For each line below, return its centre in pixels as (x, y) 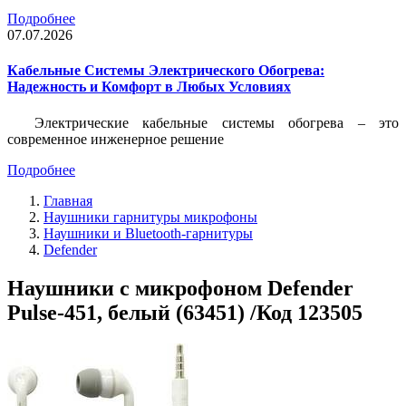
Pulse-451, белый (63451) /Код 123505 (185, 312)
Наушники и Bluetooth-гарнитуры (148, 233)
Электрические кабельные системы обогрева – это (217, 122)
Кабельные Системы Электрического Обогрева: (166, 71)
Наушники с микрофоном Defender (180, 288)
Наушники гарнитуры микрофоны (150, 217)
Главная (68, 200)
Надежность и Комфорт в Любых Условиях (149, 87)
